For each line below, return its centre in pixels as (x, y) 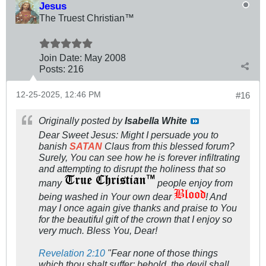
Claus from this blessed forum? (168, 146)
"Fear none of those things (161, 253)
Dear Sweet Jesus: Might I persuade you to (129, 135)
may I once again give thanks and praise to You (138, 208)
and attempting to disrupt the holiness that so (132, 169)
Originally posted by (82, 121)
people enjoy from (194, 183)
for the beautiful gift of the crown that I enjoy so (135, 219)
